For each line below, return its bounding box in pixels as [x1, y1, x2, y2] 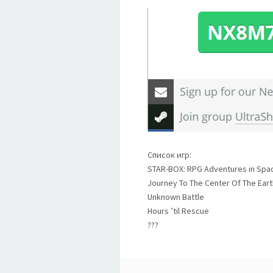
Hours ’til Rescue [147, 205, 210, 216]
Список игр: [147, 149, 192, 160]
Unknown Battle [147, 191, 205, 202]
